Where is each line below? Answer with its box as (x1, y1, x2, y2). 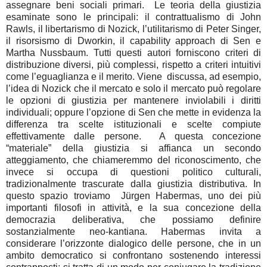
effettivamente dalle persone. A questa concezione (6, 131, 261, 142)
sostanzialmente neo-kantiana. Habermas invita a (6, 226, 261, 237)
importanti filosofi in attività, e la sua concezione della (6, 203, 261, 213)
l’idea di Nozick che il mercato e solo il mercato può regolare (6, 83, 261, 94)
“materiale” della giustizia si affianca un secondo (6, 143, 261, 154)
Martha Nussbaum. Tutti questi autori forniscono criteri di (6, 48, 261, 58)
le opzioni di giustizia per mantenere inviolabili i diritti (6, 95, 261, 106)
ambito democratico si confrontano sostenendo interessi (6, 250, 261, 261)
